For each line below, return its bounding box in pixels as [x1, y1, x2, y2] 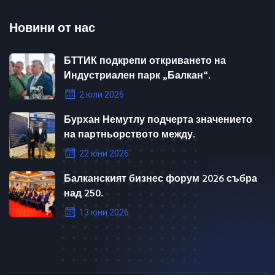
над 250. [64, 186, 103, 199]
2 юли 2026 [77, 90, 124, 100]
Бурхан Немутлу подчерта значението [64, 112, 252, 126]
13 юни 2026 [77, 207, 129, 218]
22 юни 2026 [77, 149, 129, 159]
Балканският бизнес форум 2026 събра [64, 171, 257, 185]
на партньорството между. [64, 127, 195, 141]
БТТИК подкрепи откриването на [64, 53, 226, 67]
